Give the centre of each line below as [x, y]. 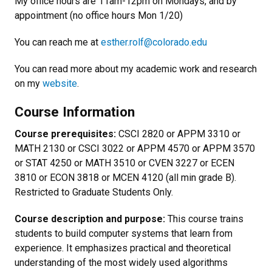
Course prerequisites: [66, 134]
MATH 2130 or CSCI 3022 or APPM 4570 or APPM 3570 [135, 148]
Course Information [75, 112]
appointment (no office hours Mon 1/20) [99, 15]
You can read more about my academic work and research [136, 69]
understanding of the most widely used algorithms [121, 263]
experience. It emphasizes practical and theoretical [123, 248]
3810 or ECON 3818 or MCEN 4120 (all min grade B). [125, 178]
